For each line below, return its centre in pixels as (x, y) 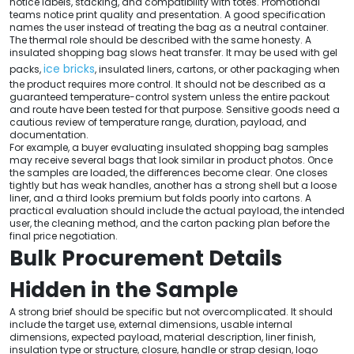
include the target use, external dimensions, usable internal (151, 324)
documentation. (49, 134)
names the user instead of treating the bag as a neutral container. (169, 27)
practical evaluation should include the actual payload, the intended (177, 210)
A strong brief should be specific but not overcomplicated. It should (171, 311)
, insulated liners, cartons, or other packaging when (217, 69)
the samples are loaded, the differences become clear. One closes (169, 172)
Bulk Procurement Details (146, 258)
